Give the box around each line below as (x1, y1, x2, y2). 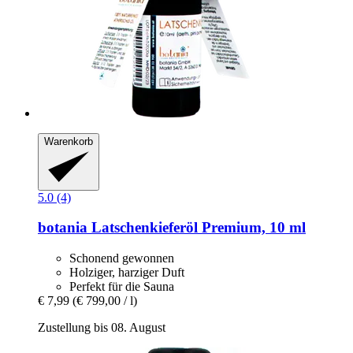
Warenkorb (44, 136, 93, 148)
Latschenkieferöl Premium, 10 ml (87, 219, 306, 236)
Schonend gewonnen (69, 251, 174, 266)
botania (38, 219, 87, 236)
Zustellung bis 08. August (38, 321, 165, 335)
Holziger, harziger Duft (69, 266, 184, 280)
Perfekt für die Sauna (69, 280, 174, 294)
